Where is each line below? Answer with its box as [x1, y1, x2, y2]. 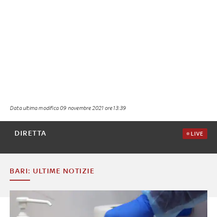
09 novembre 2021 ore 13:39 [60, 104, 126, 111]
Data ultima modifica [10, 104, 60, 111]
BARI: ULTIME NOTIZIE [10, 166, 94, 175]
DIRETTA [15, 128, 47, 137]
